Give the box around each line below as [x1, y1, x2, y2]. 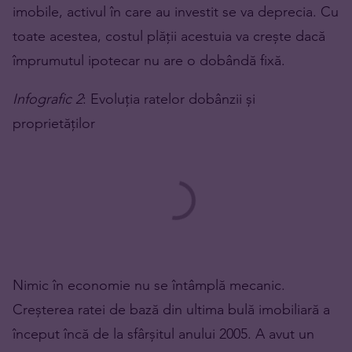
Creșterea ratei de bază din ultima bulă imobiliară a [13, 300, 330, 319]
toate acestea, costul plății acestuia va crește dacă [13, 27, 325, 46]
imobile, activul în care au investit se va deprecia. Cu [13, 2, 339, 21]
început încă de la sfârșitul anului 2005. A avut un [13, 324, 314, 343]
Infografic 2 [13, 90, 82, 108]
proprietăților [13, 114, 95, 133]
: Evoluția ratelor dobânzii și [82, 90, 255, 108]
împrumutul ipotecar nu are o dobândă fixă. [13, 51, 285, 70]
